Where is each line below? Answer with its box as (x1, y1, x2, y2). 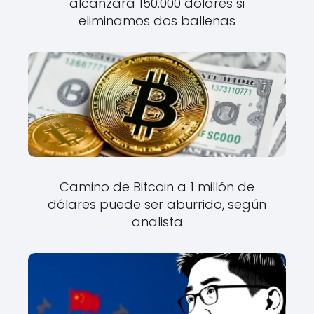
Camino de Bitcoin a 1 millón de (60, 178, 254, 196)
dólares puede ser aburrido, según (48, 196, 266, 214)
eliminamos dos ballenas (78, 12, 235, 30)
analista (131, 213, 183, 231)
